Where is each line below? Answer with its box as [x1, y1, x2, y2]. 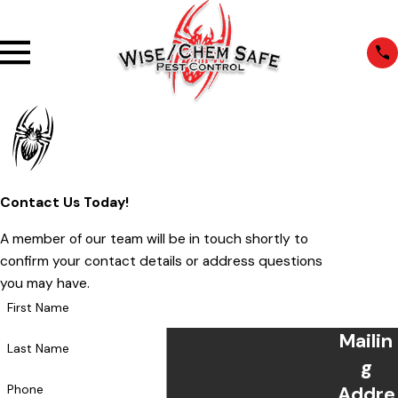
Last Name [6, 340, 69, 357]
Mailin [339, 328, 393, 354]
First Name [6, 299, 69, 316]
